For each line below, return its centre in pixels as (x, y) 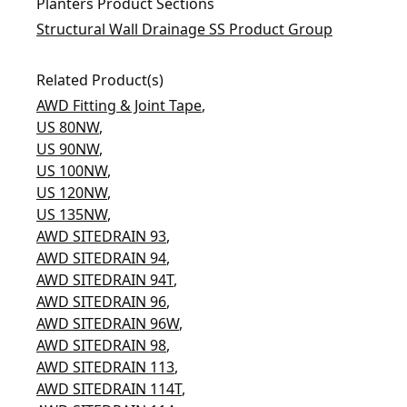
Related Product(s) (100, 80)
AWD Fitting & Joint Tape (119, 105)
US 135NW (72, 214)
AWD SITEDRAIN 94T (105, 280)
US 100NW (72, 171)
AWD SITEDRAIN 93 (101, 236)
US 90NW (68, 149)
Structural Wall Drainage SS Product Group (184, 29)
